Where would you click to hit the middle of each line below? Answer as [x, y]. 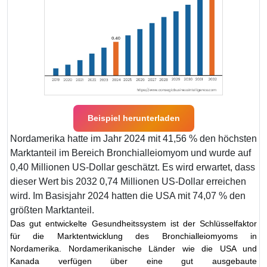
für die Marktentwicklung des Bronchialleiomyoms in [133, 236]
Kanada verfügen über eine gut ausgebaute [133, 261]
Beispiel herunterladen [133, 118]
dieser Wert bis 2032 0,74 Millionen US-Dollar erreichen [128, 181]
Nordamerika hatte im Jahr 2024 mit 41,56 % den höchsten [133, 138]
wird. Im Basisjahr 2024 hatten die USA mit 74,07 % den [128, 195]
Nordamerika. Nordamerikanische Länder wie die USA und [133, 248]
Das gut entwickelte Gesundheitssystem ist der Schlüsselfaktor [133, 223]
